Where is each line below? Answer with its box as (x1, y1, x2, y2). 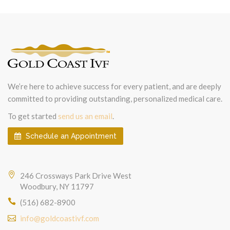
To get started (8, 111, 58, 121)
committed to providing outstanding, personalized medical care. (8, 94, 222, 104)
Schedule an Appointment (24, 132, 117, 141)
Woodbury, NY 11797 (20, 182, 94, 191)
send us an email (58, 111, 112, 121)
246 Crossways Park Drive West (20, 171, 131, 181)
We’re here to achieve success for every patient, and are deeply (8, 82, 221, 91)
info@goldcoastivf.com (20, 214, 99, 223)
